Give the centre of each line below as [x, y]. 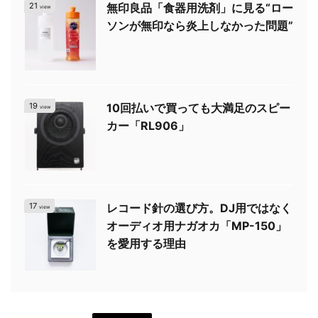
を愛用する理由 [146, 244]
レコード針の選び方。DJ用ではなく [199, 208]
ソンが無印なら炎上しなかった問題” [200, 26]
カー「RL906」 [148, 126]
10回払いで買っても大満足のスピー [198, 108]
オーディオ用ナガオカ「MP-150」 [197, 226]
